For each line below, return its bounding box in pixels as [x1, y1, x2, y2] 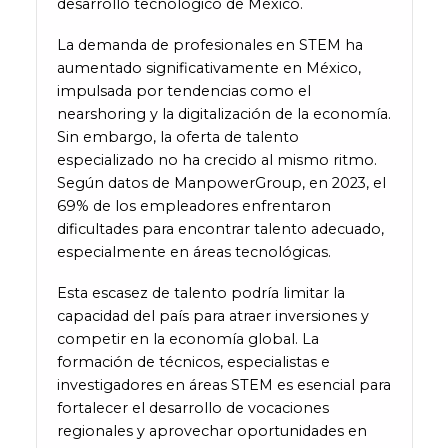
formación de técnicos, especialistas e [56, 352, 330, 371]
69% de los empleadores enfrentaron [56, 197, 331, 216]
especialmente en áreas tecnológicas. [56, 243, 335, 262]
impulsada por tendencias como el [56, 82, 311, 101]
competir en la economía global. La [56, 329, 319, 348]
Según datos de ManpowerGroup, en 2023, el [56, 174, 386, 193]
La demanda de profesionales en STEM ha [56, 36, 363, 55]
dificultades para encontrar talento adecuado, [56, 220, 384, 239]
